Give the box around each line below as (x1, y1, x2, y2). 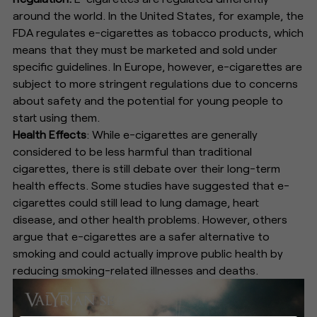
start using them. (13, 110, 100, 124)
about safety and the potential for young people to (13, 93, 284, 107)
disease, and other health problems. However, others (13, 212, 288, 226)
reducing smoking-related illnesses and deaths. (13, 263, 259, 277)
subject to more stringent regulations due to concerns (13, 76, 299, 90)
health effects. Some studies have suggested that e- (13, 178, 290, 192)
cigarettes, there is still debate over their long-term (13, 161, 281, 175)
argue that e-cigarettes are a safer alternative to (13, 229, 270, 243)
